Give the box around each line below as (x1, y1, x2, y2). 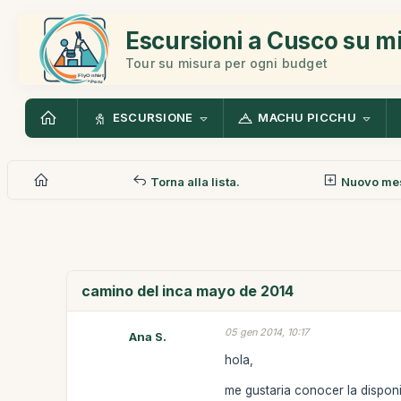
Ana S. (129, 329, 167, 344)
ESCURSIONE (112, 110, 193, 125)
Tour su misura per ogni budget (125, 55, 328, 71)
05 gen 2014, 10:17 (225, 326, 310, 338)
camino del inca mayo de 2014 (81, 282, 294, 300)
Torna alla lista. (147, 174, 240, 189)
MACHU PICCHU (258, 110, 356, 125)
